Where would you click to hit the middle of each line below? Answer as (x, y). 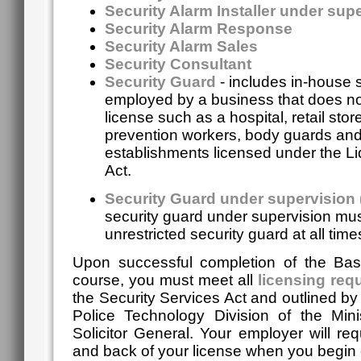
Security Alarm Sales (183, 47)
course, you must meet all (165, 280)
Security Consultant (180, 64)
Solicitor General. (137, 333)
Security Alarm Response (201, 29)
